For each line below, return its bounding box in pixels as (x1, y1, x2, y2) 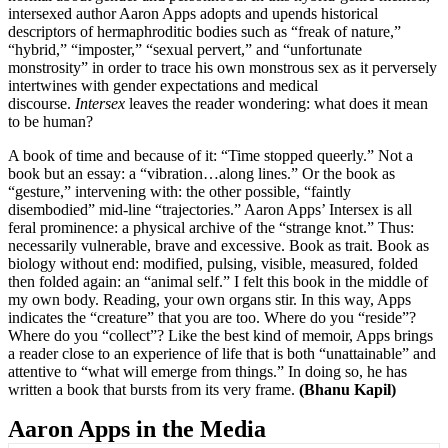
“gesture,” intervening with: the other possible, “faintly (8, 183, 351, 201)
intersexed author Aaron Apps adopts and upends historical (8, 5, 378, 23)
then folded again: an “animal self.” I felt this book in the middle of (8, 273, 428, 291)
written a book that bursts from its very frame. (8, 381, 299, 399)
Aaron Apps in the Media (8, 416, 266, 443)
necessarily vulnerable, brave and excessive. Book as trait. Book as (8, 237, 429, 255)
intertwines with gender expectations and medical (8, 77, 318, 95)
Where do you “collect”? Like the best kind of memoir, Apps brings (8, 327, 433, 345)
